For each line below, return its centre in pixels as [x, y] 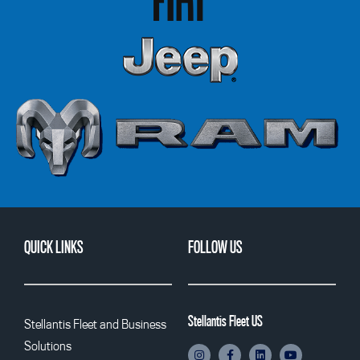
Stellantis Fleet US [225, 321]
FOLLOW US [215, 247]
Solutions [48, 346]
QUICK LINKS [53, 247]
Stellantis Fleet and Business [95, 324]
